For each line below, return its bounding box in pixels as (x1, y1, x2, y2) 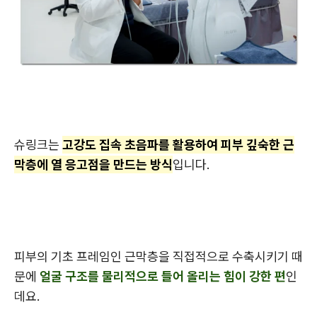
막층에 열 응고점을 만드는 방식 (14, 156, 173, 173)
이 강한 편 (235, 267, 286, 284)
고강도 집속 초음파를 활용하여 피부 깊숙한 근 (62, 136, 294, 153)
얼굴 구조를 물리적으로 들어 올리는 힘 (40, 267, 235, 284)
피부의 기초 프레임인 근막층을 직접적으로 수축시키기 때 (14, 248, 303, 265)
